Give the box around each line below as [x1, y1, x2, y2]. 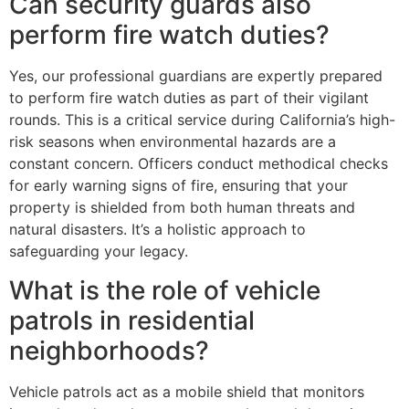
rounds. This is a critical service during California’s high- [9, 110, 395, 130]
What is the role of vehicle [9, 274, 320, 306]
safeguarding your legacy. [9, 242, 188, 261]
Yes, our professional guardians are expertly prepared [9, 67, 383, 86]
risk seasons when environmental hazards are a [9, 132, 336, 152]
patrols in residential [9, 304, 255, 336]
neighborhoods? [9, 334, 209, 366]
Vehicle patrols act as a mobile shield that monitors [9, 382, 364, 401]
